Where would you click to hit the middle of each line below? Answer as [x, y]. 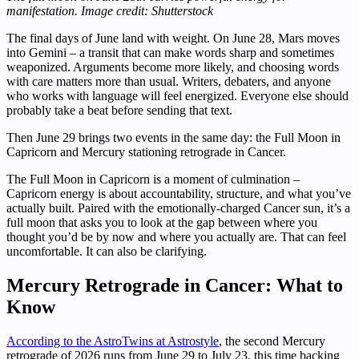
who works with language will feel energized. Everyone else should [177, 96]
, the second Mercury [272, 341]
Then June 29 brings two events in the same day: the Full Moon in [173, 138]
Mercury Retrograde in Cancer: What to [175, 286]
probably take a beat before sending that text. [119, 111]
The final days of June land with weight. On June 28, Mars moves [173, 38]
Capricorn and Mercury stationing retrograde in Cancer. [146, 152]
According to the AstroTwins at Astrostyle [113, 341]
